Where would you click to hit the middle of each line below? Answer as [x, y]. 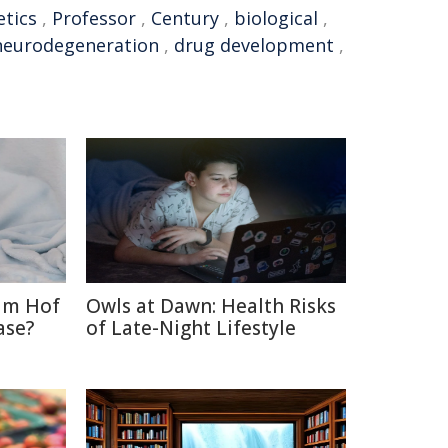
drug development [254, 45]
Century [185, 18]
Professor [94, 18]
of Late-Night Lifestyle [191, 328]
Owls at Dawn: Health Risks [211, 306]
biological [276, 18]
